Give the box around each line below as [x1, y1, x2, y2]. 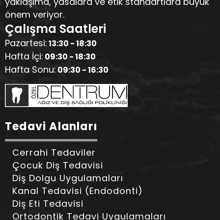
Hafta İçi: [5, 50, 43, 62]
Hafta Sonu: [5, 63, 56, 76]
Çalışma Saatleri [5, 21, 106, 37]
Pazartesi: [5, 37, 47, 49]
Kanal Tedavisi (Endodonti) [12, 185, 143, 197]
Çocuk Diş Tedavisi [12, 159, 103, 172]
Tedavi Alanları [5, 119, 97, 135]
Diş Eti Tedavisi [12, 197, 83, 210]
